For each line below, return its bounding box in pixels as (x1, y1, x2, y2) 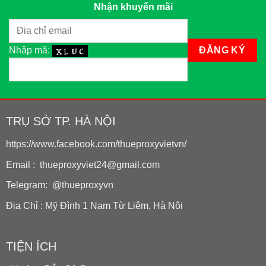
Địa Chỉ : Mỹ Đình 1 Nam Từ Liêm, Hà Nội (5, 200, 183, 211)
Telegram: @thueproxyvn (5, 180, 113, 191)
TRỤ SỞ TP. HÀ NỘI (5, 114, 116, 128)
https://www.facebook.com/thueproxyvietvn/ (5, 138, 186, 149)
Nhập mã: (9, 45, 52, 56)
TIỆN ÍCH (5, 240, 56, 254)
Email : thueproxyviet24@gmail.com (5, 159, 160, 170)
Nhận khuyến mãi (93, 1, 173, 12)
